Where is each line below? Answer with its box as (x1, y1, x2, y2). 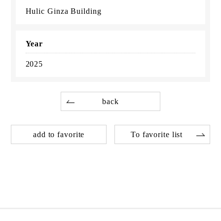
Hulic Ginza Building (25, 6, 102, 15)
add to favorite (33, 130, 85, 139)
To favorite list (130, 130, 183, 139)
